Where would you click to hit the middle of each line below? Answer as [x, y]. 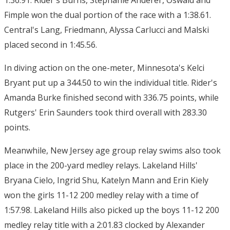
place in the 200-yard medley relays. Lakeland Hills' [101, 165]
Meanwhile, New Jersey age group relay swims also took [112, 150]
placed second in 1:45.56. [51, 45]
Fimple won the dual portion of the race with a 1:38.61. [108, 15]
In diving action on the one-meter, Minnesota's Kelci [104, 68]
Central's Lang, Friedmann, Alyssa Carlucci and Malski [107, 30]
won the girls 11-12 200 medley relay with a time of [101, 195]
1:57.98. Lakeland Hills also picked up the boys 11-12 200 [112, 210]
